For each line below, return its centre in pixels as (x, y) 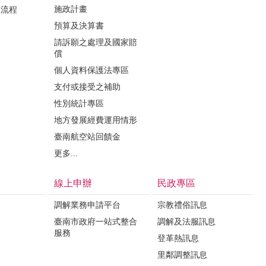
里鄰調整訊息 (182, 254)
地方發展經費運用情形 (96, 120)
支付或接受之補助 (87, 86)
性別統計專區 (79, 103)
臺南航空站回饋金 (87, 136)
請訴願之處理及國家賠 (96, 42)
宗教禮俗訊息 (182, 205)
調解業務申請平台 (87, 205)
